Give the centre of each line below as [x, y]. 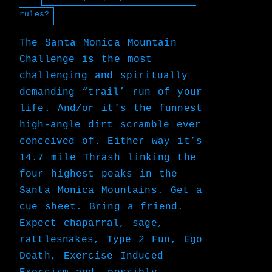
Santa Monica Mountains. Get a [111, 190]
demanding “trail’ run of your [111, 92]
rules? [34, 15]
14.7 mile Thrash [70, 158]
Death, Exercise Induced [91, 256]
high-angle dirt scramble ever [110, 125]
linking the [158, 158]
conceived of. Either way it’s [111, 141]
